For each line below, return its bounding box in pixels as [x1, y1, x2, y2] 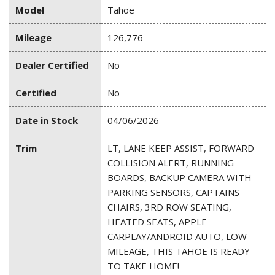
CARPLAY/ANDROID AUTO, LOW [107, 230, 247, 243]
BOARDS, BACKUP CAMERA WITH [107, 171, 252, 184]
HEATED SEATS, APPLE [107, 215, 207, 228]
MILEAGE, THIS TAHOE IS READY [107, 245, 250, 258]
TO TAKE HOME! [107, 260, 179, 273]
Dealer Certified [15, 59, 89, 72]
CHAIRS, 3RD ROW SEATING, [107, 201, 231, 214]
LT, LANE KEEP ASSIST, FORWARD [107, 142, 254, 155]
